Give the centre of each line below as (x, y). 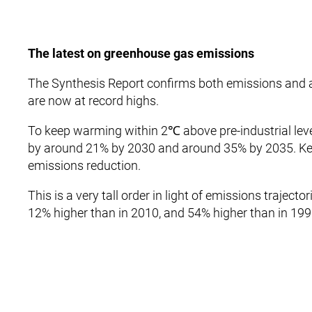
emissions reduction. (84, 165)
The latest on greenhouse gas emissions (141, 53)
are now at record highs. (93, 101)
